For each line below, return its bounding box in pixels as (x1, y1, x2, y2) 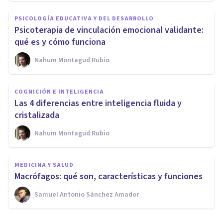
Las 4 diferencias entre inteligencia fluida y (14, 97, 182, 110)
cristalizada (14, 109, 59, 122)
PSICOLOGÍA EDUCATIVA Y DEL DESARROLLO (14, 14, 154, 23)
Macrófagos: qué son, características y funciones (14, 170, 203, 183)
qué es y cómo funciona (14, 36, 106, 49)
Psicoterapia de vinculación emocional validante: (14, 24, 204, 37)
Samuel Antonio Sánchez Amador (34, 190, 139, 200)
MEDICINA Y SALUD (14, 161, 74, 170)
